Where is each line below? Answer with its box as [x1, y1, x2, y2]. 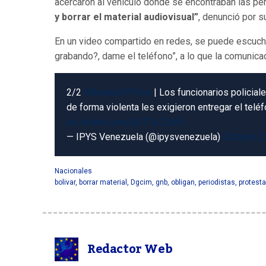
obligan [171, 178, 195, 186]
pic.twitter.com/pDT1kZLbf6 [66, 116, 183, 128]
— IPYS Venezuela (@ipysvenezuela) [66, 131, 223, 142]
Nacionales [55, 167, 92, 175]
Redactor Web [87, 237, 173, 261]
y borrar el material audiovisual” [55, 11, 198, 23]
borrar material [79, 178, 127, 186]
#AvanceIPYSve [84, 87, 151, 98]
